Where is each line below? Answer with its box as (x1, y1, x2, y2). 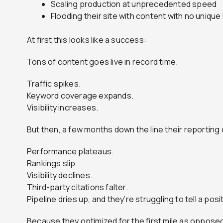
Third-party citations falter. (27, 182, 128, 193)
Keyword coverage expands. (27, 90, 133, 102)
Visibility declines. (27, 170, 92, 181)
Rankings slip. (27, 158, 78, 169)
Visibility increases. (27, 102, 99, 113)
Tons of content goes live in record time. (27, 56, 178, 68)
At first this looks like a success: (27, 34, 146, 46)
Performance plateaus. (27, 146, 114, 157)
